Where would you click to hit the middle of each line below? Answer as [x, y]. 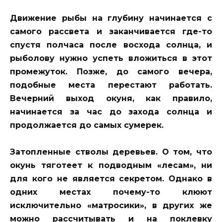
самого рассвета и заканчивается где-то [111, 31]
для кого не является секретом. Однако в [111, 179]
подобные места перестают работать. [111, 85]
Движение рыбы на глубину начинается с [111, 18]
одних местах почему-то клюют [111, 192]
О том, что [185, 152]
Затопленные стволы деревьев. [84, 152]
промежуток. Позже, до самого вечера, [111, 71]
